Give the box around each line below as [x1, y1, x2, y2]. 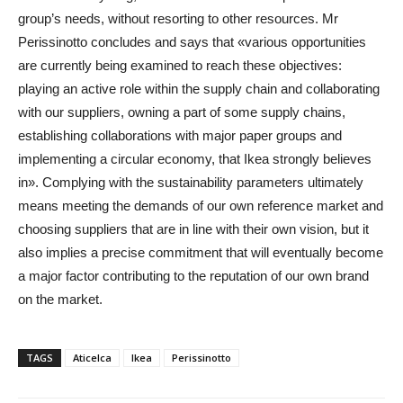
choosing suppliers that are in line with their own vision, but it [18, 220, 369, 237]
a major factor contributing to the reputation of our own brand [18, 267, 369, 283]
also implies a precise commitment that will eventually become [18, 244, 383, 260]
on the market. [18, 291, 103, 307]
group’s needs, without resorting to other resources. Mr [18, 10, 338, 26]
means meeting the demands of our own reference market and [18, 197, 383, 213]
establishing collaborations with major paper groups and [18, 127, 342, 143]
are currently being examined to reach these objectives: [18, 57, 342, 73]
